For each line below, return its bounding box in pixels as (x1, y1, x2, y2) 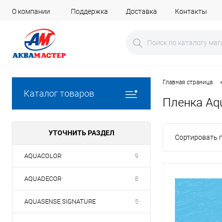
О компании (12, 7, 50, 15)
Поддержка (71, 7, 108, 15)
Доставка (126, 7, 157, 15)
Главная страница (163, 79, 213, 86)
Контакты (175, 7, 207, 15)
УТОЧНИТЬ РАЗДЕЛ (48, 129, 114, 137)
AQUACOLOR (24, 152, 61, 160)
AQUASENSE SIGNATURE (24, 198, 96, 205)
